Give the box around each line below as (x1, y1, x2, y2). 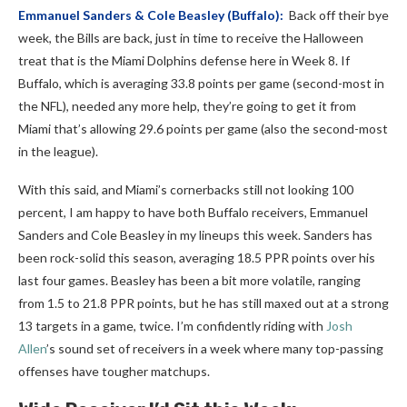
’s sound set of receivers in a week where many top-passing (46, 341, 383, 356)
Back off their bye (286, 7, 389, 23)
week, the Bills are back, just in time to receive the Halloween (18, 30, 363, 45)
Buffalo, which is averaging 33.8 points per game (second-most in (18, 75, 384, 91)
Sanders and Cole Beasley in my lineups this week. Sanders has (18, 227, 372, 243)
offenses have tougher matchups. (18, 363, 210, 379)
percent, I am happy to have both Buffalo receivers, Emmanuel (18, 204, 368, 220)
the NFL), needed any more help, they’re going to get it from (18, 98, 356, 114)
